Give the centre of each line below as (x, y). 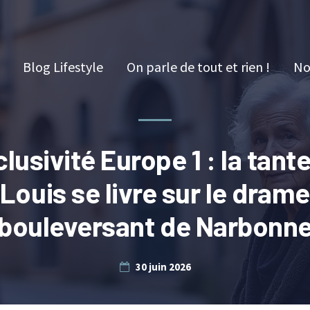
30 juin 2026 (163, 267)
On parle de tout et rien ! (198, 67)
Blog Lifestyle (63, 67)
